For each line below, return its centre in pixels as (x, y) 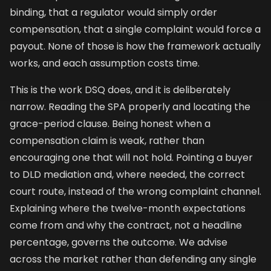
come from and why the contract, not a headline (126, 225)
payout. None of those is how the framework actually (135, 46)
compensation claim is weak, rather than (107, 141)
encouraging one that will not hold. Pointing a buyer (131, 158)
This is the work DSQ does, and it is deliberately (120, 90)
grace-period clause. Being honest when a (110, 124)
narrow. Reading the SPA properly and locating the (130, 107)
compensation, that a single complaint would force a (135, 29)
